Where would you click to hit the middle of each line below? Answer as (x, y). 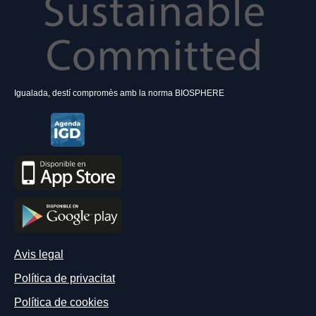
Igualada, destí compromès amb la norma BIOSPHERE (119, 93)
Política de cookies (61, 303)
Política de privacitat (65, 279)
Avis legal (39, 255)
